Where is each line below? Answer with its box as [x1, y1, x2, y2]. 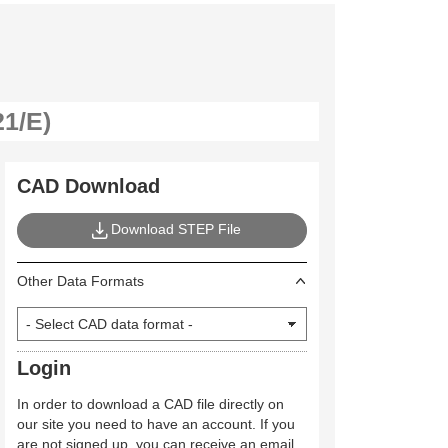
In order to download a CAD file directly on [17, 396, 284, 413]
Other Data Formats [17, 272, 144, 289]
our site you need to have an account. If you [17, 416, 295, 433]
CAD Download [17, 175, 160, 198]
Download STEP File [111, 220, 242, 237]
